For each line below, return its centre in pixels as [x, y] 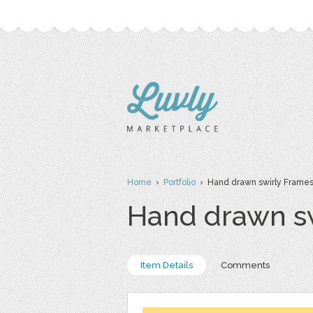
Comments [245, 265]
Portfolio [180, 182]
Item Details [167, 265]
